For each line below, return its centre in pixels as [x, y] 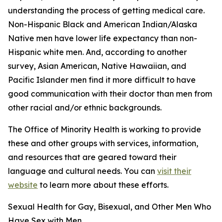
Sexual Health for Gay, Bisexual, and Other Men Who [110, 207]
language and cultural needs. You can [83, 171]
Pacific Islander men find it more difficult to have [102, 80]
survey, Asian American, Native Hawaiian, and [97, 66]
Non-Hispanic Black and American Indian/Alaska [103, 24]
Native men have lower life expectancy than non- [103, 38]
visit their [174, 171]
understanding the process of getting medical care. [106, 10]
